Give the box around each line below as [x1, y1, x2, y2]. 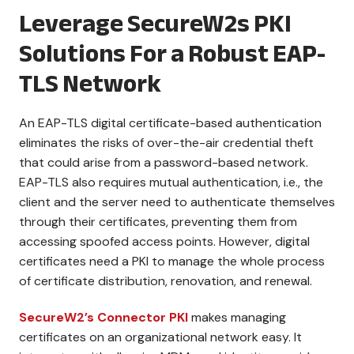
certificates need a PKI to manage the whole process [19, 252, 325, 269]
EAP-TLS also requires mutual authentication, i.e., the [19, 173, 323, 190]
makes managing [188, 308, 286, 326]
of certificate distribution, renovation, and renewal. [19, 272, 312, 289]
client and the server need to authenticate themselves [19, 193, 335, 210]
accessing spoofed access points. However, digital [19, 232, 310, 250]
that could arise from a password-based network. [19, 153, 308, 171]
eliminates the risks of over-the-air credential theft [19, 134, 314, 151]
